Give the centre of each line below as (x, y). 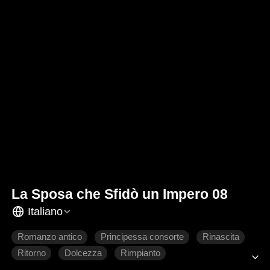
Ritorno (31, 253)
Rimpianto (140, 253)
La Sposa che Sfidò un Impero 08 (120, 194)
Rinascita (221, 237)
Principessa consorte (142, 237)
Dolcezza (83, 253)
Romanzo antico (49, 237)
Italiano (45, 211)
